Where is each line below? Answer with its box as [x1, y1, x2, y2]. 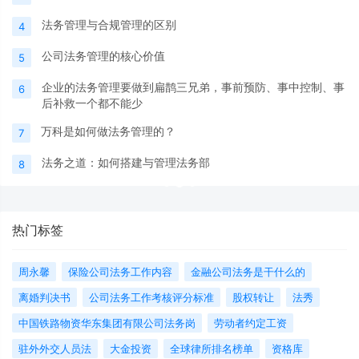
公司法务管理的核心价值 [42, 49, 165, 63]
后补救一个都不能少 [42, 96, 143, 111]
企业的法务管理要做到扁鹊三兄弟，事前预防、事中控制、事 [42, 80, 345, 95]
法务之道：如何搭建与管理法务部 [42, 155, 210, 170]
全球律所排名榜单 [170, 342, 253, 356]
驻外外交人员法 [18, 342, 91, 356]
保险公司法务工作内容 [68, 265, 172, 279]
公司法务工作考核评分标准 [89, 291, 214, 305]
